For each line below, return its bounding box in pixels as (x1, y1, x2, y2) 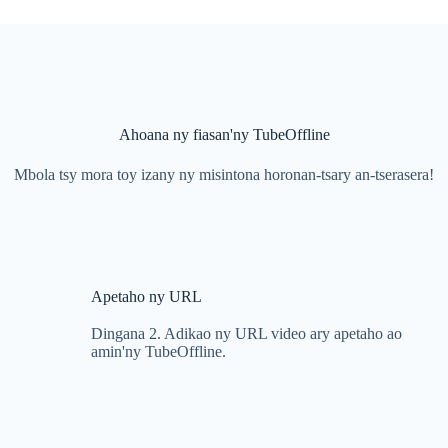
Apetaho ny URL (91, 288, 203, 305)
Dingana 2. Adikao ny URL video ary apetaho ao (91, 325, 403, 342)
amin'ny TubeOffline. (91, 343, 227, 360)
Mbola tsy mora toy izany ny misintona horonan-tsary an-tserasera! (14, 166, 434, 183)
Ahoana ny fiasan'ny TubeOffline (118, 126, 330, 143)
